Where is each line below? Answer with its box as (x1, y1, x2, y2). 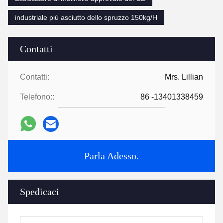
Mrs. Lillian (165, 72, 203, 81)
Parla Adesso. (84, 150, 139, 161)
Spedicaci (20, 186, 59, 197)
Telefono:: (20, 92, 54, 101)
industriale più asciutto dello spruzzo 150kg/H (15, 13, 157, 21)
